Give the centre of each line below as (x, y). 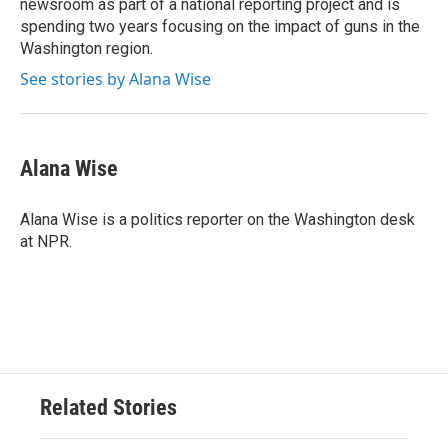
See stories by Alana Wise (115, 79)
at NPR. (46, 241)
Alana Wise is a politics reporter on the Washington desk (217, 219)
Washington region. (86, 48)
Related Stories (108, 407)
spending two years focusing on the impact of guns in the (220, 26)
